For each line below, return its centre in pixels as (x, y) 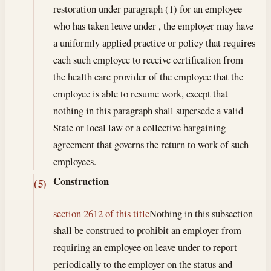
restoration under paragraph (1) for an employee (147, 9)
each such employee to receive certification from (148, 60)
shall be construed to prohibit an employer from (147, 230)
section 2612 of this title (101, 213)
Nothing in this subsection (201, 213)
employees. (74, 162)
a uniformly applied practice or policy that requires (154, 43)
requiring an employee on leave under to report (145, 247)
